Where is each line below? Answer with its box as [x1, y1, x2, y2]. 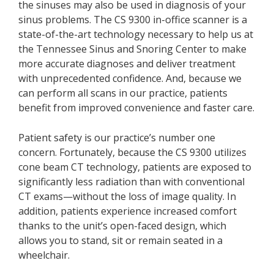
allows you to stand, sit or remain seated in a [18, 234, 223, 247]
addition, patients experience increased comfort [18, 204, 237, 218]
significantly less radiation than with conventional [18, 175, 245, 188]
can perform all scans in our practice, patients [18, 86, 228, 100]
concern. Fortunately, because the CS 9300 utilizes [18, 146, 246, 159]
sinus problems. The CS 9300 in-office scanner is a [18, 13, 247, 26]
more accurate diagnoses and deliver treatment [18, 57, 235, 70]
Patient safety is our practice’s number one [18, 131, 215, 144]
